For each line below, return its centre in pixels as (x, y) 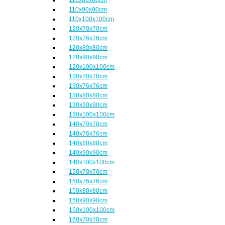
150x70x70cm (88, 172)
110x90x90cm (88, 10)
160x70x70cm (88, 219)
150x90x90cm (88, 200)
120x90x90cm (88, 57)
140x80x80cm (88, 143)
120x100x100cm (92, 67)
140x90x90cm (88, 153)
